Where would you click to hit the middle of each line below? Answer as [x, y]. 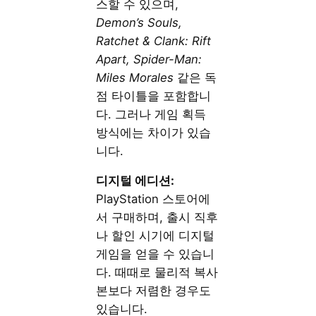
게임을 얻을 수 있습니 [156, 254]
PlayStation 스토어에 [153, 199]
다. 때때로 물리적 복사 [157, 273]
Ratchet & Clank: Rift [154, 41]
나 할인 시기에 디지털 [156, 236]
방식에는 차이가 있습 [154, 132]
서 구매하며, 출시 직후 [157, 218]
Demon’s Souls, [139, 22]
